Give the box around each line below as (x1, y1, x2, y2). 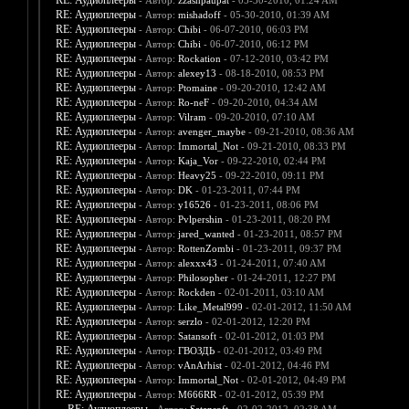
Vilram (177, 111, 206, 123)
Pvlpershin (177, 214, 223, 225)
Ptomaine (177, 82, 217, 94)
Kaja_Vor (177, 155, 218, 167)
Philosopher (177, 272, 228, 284)
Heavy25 (177, 170, 216, 182)
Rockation (177, 53, 221, 65)
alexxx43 (177, 257, 217, 269)
